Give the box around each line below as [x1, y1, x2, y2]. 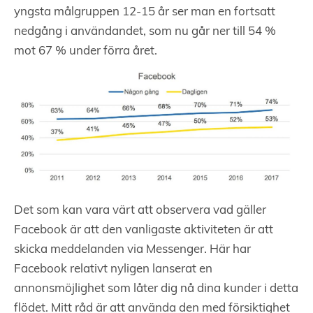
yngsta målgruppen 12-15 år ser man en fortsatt [14, 6, 275, 19]
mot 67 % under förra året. [14, 45, 157, 58]
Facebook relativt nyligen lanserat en [14, 263, 212, 276]
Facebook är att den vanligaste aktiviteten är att [14, 224, 273, 237]
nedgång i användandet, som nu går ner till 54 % [14, 26, 276, 38]
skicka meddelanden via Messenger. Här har [14, 244, 251, 256]
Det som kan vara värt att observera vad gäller [14, 205, 266, 217]
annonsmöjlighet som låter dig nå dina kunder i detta [14, 283, 298, 296]
